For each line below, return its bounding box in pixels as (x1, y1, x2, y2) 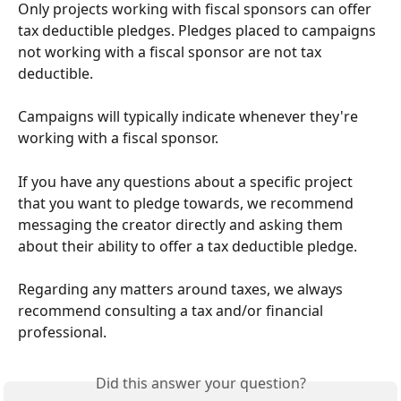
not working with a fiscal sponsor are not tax (18, 42, 325, 62)
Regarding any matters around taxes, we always (18, 279, 346, 300)
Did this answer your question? (95, 373, 306, 394)
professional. (18, 322, 107, 343)
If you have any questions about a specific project (18, 171, 356, 192)
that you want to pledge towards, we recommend (18, 192, 357, 213)
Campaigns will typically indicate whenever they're (18, 107, 362, 127)
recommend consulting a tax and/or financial (18, 301, 327, 321)
